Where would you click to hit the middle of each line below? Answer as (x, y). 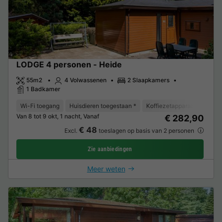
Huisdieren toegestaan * (103, 106)
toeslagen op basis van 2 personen (146, 130)
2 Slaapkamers (148, 80)
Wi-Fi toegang (40, 106)
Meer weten (106, 168)
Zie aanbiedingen (110, 149)
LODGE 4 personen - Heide (69, 65)
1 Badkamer (43, 89)
